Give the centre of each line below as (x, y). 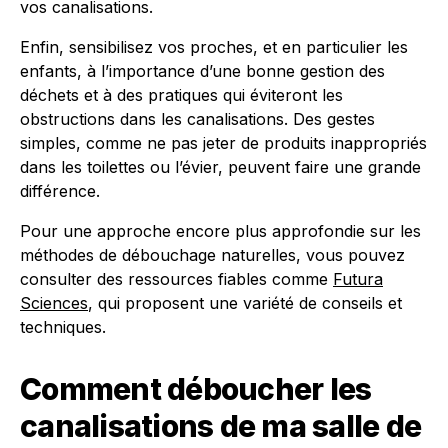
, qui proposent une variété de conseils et (245, 303)
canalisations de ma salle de (220, 426)
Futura (358, 279)
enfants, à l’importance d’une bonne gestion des (202, 71)
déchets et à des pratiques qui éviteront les (181, 95)
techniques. (63, 327)
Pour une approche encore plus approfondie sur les (220, 231)
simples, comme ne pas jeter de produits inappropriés (223, 143)
